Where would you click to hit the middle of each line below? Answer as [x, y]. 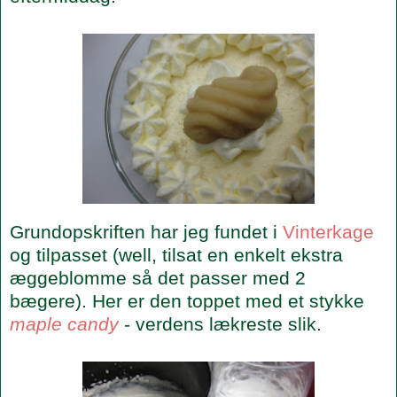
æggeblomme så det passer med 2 [158, 277]
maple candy [64, 323]
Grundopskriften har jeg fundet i [146, 231]
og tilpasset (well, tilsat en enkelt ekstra [176, 254]
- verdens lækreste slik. [220, 323]
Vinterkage [328, 231]
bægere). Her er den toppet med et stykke [187, 300]
